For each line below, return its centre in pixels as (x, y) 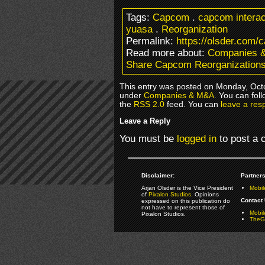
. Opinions (205, 194)
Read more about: (167, 53)
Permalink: (151, 41)
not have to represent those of (183, 207)
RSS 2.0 (149, 104)
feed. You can (193, 104)
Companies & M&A (179, 95)
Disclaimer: (158, 175)
